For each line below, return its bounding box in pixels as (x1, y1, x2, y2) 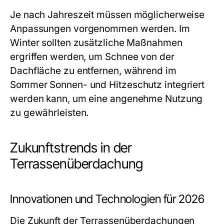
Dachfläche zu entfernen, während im (10, 65, 176, 76)
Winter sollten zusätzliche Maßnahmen (10, 37, 182, 48)
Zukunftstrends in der (10, 139, 132, 156)
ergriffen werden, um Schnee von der (10, 51, 174, 62)
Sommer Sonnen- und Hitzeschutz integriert (10, 79, 205, 90)
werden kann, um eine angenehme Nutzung (10, 93, 203, 104)
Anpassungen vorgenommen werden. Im (10, 23, 190, 34)
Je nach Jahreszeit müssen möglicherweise (10, 9, 205, 20)
